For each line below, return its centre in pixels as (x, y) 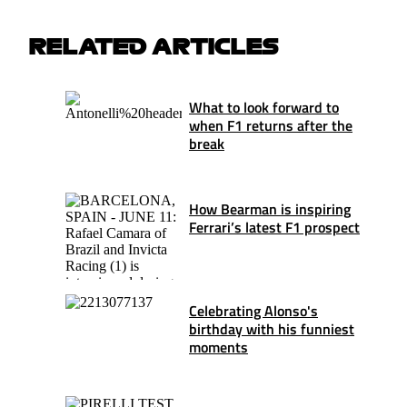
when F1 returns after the (271, 125)
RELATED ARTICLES (154, 46)
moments (218, 347)
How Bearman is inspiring (270, 208)
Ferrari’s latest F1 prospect (274, 227)
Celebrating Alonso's (253, 310)
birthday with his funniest (272, 328)
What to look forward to (264, 107)
